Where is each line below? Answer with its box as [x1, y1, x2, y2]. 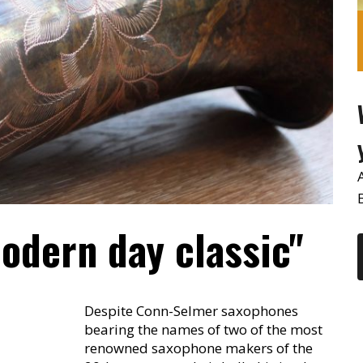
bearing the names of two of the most [84, 320, 323, 340]
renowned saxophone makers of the [84, 339, 314, 358]
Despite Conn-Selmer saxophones [84, 301, 299, 321]
